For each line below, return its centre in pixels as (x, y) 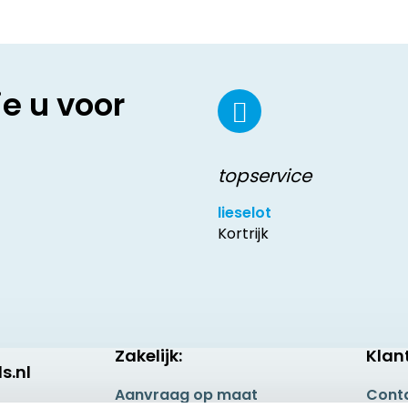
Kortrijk (243, 234)
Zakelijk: (149, 356)
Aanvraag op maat (187, 395)
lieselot (245, 213)
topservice (265, 176)
